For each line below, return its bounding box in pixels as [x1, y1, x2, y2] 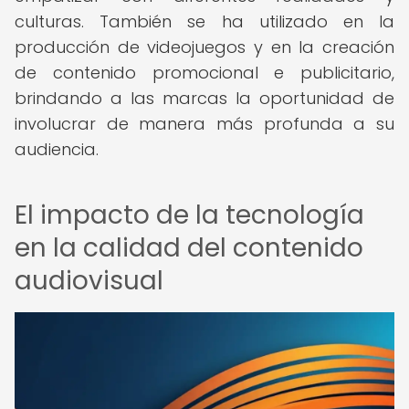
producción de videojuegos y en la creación [15, 36, 394, 58]
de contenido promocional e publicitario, [15, 61, 394, 84]
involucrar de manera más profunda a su [15, 112, 394, 135]
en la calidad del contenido [15, 230, 363, 266]
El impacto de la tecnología [15, 197, 364, 233]
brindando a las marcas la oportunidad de [15, 87, 394, 110]
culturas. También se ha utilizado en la [15, 10, 394, 33]
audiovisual [15, 263, 163, 299]
